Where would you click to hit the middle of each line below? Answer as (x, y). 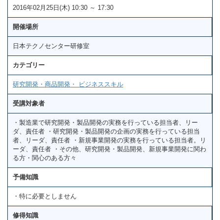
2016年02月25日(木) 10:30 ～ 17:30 (63, 7)
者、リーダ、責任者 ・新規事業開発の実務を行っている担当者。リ (110, 140)
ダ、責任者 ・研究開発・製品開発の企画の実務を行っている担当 (106, 131)
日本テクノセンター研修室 (51, 46)
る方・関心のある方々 (45, 158)
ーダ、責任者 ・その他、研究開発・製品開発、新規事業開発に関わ (110, 149)
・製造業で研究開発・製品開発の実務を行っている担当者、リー (105, 122)
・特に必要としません (45, 196)
